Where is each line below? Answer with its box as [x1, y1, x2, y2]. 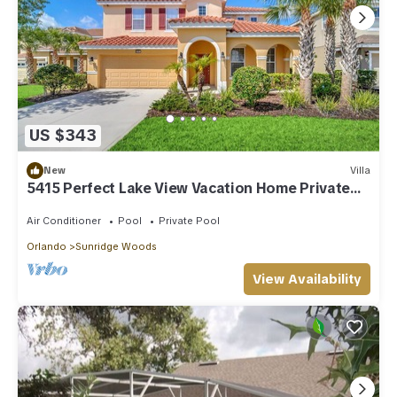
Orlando [27, 239, 66, 253]
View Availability [253, 269, 362, 288]
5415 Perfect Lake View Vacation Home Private [27, 178, 350, 198]
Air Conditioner [27, 214, 101, 227]
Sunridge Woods [75, 239, 156, 253]
